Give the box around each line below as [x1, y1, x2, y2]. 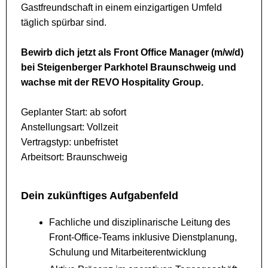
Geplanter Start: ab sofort [21, 107, 126, 118]
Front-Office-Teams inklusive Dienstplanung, [49, 232, 237, 243]
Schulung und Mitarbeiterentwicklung [49, 247, 206, 258]
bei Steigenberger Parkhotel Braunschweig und [21, 62, 236, 73]
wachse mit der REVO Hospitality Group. [21, 77, 203, 88]
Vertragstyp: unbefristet [21, 137, 118, 148]
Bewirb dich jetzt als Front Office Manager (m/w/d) [21, 47, 243, 58]
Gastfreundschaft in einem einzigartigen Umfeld [21, 2, 222, 13]
